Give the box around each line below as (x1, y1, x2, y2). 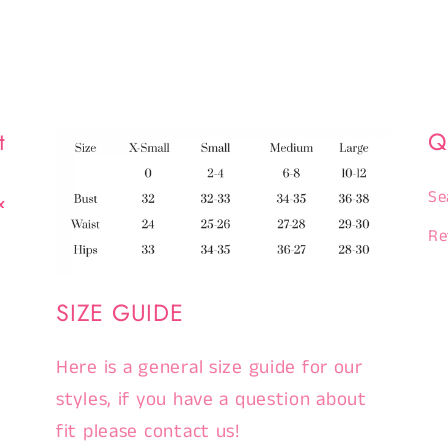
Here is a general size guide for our (56, 353, 363, 381)
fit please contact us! (56, 417, 240, 445)
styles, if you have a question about (56, 385, 367, 413)
